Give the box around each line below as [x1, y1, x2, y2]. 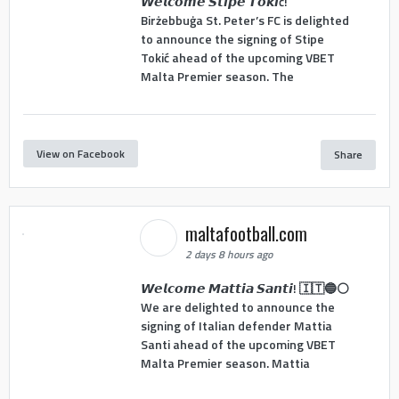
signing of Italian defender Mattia [140, 315, 332, 335]
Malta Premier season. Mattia [140, 353, 310, 372]
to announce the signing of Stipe [140, 28, 324, 48]
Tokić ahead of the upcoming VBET [140, 47, 335, 67]
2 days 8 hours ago [184, 246, 273, 264]
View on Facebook [37, 144, 125, 162]
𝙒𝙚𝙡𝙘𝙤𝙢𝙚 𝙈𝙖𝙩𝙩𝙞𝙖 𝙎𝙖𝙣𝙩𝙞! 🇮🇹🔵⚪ [140, 278, 349, 297]
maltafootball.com [184, 220, 312, 248]
